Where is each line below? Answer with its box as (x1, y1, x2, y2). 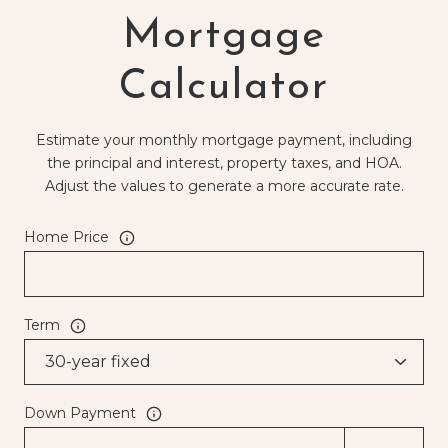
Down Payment (24, 404, 136, 423)
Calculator (119, 66, 329, 110)
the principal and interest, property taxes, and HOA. (46, 154, 402, 173)
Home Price (24, 228, 109, 247)
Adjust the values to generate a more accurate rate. (44, 177, 404, 196)
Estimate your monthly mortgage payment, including (36, 131, 412, 150)
